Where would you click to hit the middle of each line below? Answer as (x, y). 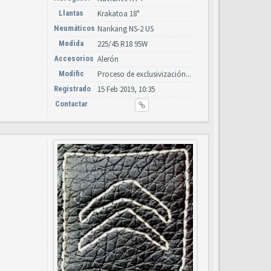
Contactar (71, 104)
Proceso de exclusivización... (144, 74)
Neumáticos (74, 28)
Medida (71, 43)
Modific (71, 73)
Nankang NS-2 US (126, 29)
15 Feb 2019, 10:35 (126, 89)
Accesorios (74, 58)
